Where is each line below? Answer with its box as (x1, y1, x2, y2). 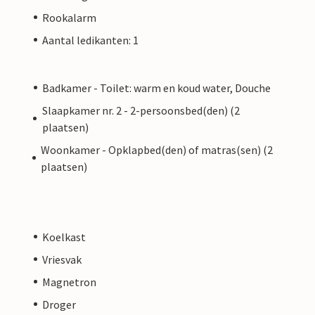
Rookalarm (42, 10, 96, 25)
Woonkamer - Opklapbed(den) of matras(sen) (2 (40, 142, 273, 157)
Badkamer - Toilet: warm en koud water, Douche (42, 80, 271, 95)
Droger (42, 297, 76, 311)
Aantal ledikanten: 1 (42, 32, 139, 47)
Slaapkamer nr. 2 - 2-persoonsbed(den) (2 (41, 103, 240, 117)
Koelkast (42, 229, 86, 244)
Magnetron (42, 274, 96, 289)
